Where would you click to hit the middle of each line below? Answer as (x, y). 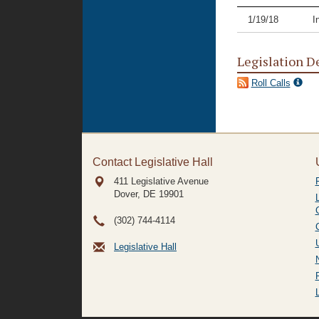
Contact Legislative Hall (153, 162)
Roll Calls (271, 83)
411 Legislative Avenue (161, 181)
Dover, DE (135, 194)
